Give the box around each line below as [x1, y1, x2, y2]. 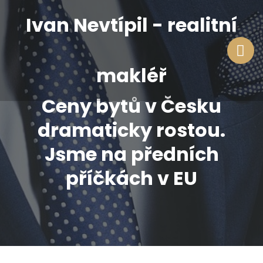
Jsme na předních [44, 141, 219, 167]
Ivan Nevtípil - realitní [26, 12, 237, 38]
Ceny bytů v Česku [42, 93, 221, 119]
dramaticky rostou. [38, 117, 225, 143]
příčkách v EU [66, 165, 197, 191]
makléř [96, 62, 167, 89]
